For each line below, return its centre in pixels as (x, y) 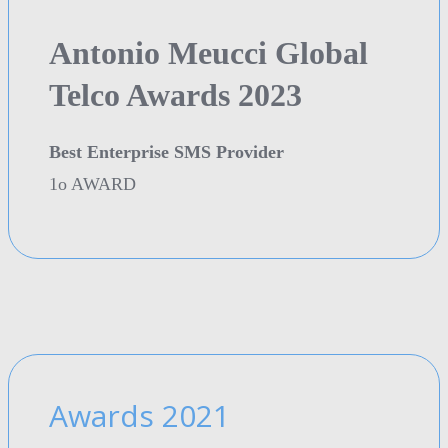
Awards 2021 (139, 415)
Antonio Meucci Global (208, 52)
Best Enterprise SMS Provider (166, 151)
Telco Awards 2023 (175, 94)
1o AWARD (92, 183)
